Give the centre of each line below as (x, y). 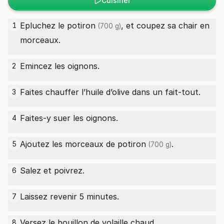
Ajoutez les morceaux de (69, 144)
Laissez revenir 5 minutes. (69, 196)
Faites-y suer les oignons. (69, 118)
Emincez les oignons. (60, 66)
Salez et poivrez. (52, 170)
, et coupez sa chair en (165, 25)
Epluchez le (43, 25)
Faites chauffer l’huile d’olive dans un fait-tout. (110, 92)
